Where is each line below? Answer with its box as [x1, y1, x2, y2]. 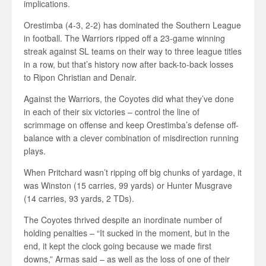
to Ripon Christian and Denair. [24, 71, 137, 83]
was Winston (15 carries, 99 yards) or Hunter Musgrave [24, 179, 232, 191]
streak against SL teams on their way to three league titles [24, 45, 242, 57]
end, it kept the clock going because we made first [24, 240, 211, 252]
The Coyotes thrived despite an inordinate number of [24, 214, 222, 226]
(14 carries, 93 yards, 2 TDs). [24, 192, 134, 204]
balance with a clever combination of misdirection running [24, 132, 239, 144]
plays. [24, 145, 46, 157]
